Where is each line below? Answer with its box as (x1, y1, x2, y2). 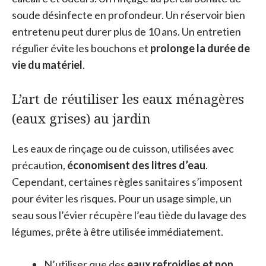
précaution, (12, 159, 67, 172)
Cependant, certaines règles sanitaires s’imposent (12, 175, 243, 189)
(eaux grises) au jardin (12, 109, 151, 128)
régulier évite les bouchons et (12, 42, 150, 55)
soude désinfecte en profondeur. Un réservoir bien (12, 8, 245, 22)
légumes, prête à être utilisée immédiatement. (12, 225, 223, 239)
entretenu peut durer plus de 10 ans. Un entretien (12, 25, 241, 39)
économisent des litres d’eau (67, 159, 205, 172)
